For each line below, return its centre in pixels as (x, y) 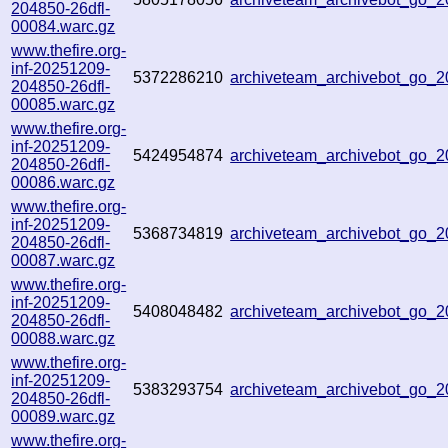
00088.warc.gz (63, 338)
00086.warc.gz (63, 182)
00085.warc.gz (63, 104)
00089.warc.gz (63, 416)
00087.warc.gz (63, 260)
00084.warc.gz (63, 26)
